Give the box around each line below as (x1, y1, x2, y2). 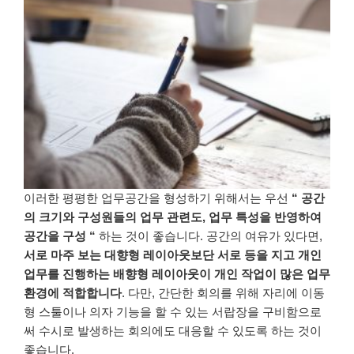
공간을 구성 (24, 229, 89, 243)
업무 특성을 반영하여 (209, 210, 322, 224)
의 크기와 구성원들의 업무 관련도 (24, 210, 202, 224)
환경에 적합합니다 (24, 286, 122, 300)
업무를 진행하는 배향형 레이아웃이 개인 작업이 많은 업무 (24, 267, 330, 281)
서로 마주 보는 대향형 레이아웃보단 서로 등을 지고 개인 (24, 248, 322, 262)
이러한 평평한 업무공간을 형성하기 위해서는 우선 (24, 191, 292, 205)
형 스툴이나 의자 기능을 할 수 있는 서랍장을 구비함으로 (24, 305, 322, 319)
